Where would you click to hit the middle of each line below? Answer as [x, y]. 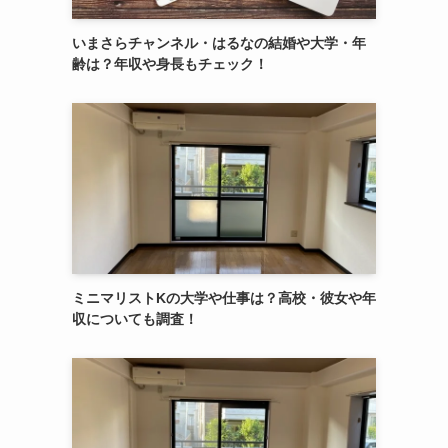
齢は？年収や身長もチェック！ [170, 64]
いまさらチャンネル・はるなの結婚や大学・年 [219, 43]
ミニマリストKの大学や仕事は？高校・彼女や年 [224, 298]
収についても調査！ [135, 319]
